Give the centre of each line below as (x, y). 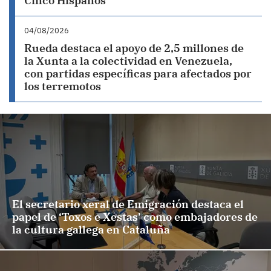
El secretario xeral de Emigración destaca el (128, 204)
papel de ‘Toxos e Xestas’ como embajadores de (135, 217)
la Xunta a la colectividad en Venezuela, (128, 61)
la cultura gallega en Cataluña (91, 230)
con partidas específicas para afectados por (138, 73)
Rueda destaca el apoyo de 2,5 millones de (134, 48)
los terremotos (63, 86)
